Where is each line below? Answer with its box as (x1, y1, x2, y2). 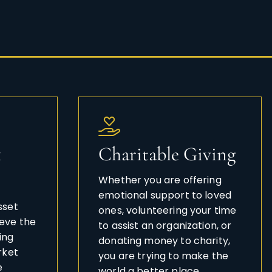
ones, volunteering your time (98, 203, 237, 218)
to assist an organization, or (98, 219, 232, 233)
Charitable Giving (98, 142, 236, 166)
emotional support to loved (98, 188, 232, 203)
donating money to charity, (98, 234, 231, 248)
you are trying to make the (98, 249, 229, 263)
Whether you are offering (98, 173, 222, 188)
